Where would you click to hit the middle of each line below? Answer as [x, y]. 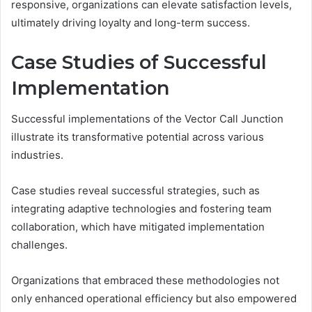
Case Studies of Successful [139, 62]
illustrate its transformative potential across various [138, 137]
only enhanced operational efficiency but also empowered [154, 299]
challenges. [39, 245]
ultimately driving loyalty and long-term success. [131, 22]
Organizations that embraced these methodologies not [145, 281]
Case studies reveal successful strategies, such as [135, 191]
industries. [37, 155]
